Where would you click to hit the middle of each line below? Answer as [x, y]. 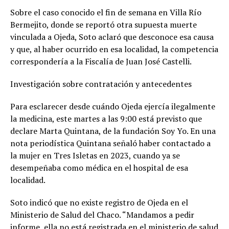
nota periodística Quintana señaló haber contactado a [110, 143]
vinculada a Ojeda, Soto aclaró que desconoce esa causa [112, 37]
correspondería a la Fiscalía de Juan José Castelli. [101, 61]
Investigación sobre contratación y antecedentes [101, 84]
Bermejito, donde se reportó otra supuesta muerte [104, 24]
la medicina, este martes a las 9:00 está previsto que [106, 118]
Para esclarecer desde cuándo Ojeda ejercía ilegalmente [113, 106]
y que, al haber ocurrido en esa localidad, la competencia [114, 49]
